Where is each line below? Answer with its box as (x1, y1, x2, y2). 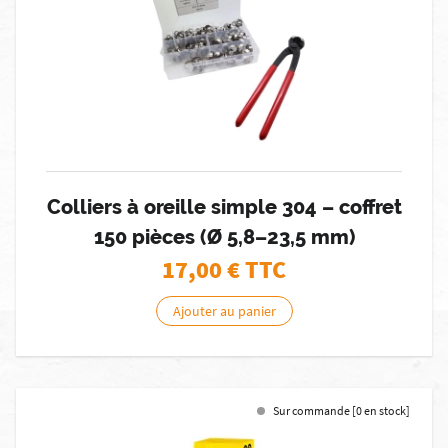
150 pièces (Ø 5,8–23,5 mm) (93, 225, 355, 249)
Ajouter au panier (172, 302, 276, 320)
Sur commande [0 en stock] (273, 403, 410, 418)
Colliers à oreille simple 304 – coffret (46, 195, 402, 219)
